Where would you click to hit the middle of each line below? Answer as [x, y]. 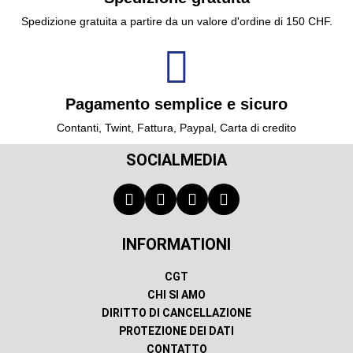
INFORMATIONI [176, 245]
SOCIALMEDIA [176, 160]
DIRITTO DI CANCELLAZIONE [176, 313]
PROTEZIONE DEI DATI [176, 331]
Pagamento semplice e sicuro [176, 104]
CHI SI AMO [176, 295]
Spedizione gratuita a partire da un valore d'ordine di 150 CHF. [176, 22]
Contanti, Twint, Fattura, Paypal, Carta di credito [176, 128]
